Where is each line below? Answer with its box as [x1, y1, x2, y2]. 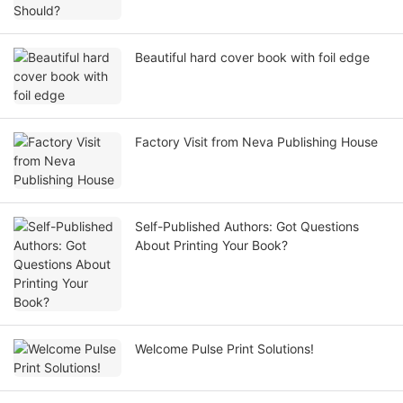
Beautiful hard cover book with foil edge [135, 49, 370, 66]
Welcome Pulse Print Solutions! [135, 341, 314, 357]
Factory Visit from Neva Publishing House [242, 134, 378, 150]
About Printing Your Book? [135, 237, 288, 254]
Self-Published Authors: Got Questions [135, 219, 359, 235]
